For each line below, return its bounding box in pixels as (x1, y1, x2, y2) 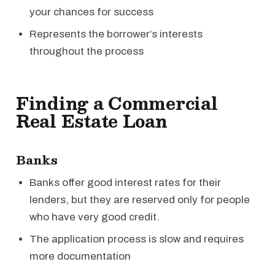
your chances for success (29, 6, 153, 18)
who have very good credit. (29, 211, 160, 223)
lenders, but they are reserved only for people (29, 193, 250, 206)
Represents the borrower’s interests (29, 28, 203, 40)
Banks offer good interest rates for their (29, 176, 221, 188)
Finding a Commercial (16, 88, 218, 117)
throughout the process (29, 45, 144, 57)
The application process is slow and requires (29, 233, 244, 245)
